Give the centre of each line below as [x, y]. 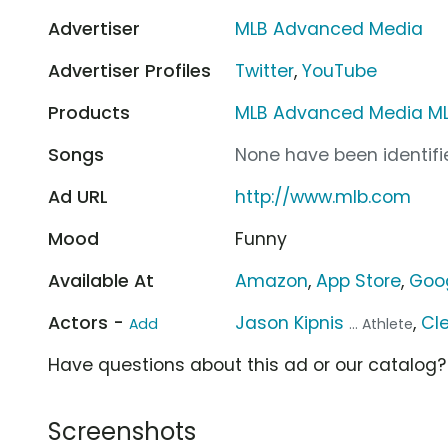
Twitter [265, 70]
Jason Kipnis [290, 322]
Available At [101, 280]
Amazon [272, 280]
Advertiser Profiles [129, 70]
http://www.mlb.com [323, 196]
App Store [359, 280]
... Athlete [381, 323]
